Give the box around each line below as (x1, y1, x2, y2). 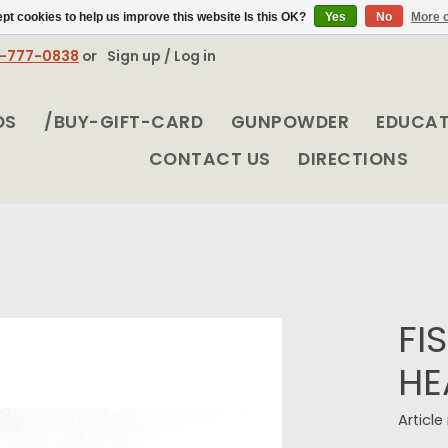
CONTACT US (148, 147, 271, 172)
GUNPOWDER (230, 110, 350, 135)
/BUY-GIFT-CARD (44, 110, 204, 135)
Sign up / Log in (106, 45, 216, 66)
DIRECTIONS (298, 147, 409, 172)
